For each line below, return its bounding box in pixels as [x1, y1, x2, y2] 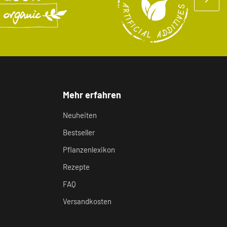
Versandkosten [63, 196, 112, 206]
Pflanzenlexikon [63, 144, 116, 154]
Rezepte [63, 162, 90, 171]
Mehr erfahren [63, 89, 122, 100]
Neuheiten [63, 110, 97, 120]
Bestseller [63, 127, 95, 137]
